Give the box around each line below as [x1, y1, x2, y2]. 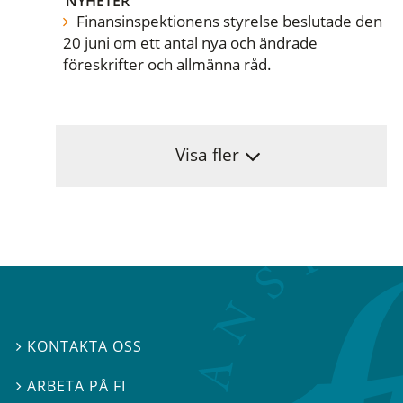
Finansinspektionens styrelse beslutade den [72, 10, 382, 31]
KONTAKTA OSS [27, 336, 143, 356]
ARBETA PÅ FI [27, 375, 127, 396]
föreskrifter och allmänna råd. [63, 53, 273, 75]
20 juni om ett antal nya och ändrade [63, 31, 318, 53]
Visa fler [175, 142, 239, 167]
